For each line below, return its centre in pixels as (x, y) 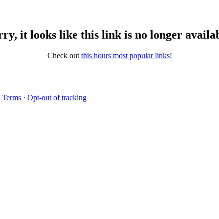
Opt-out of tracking (57, 97)
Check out (64, 55)
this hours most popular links (125, 55)
